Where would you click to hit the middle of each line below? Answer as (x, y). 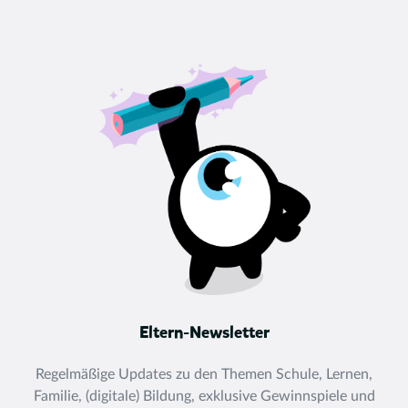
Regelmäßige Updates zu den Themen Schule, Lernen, (204, 374)
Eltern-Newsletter (204, 333)
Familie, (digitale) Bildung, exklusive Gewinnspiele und (204, 396)
